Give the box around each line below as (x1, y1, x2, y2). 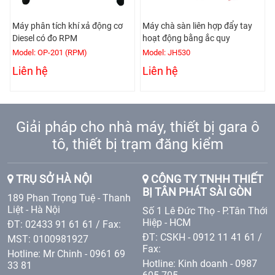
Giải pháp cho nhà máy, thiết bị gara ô (15, 118, 260, 136)
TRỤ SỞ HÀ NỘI (14, 172, 92, 185)
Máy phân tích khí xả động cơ (12, 20, 123, 31)
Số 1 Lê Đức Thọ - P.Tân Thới (142, 204, 268, 217)
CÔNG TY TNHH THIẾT (149, 172, 263, 185)
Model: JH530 (142, 47, 190, 57)
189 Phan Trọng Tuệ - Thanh (7, 192, 131, 204)
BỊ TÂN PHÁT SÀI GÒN (142, 185, 252, 198)
